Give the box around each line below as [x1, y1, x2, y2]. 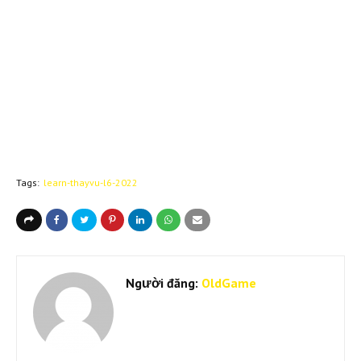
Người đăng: [126, 274, 198, 291]
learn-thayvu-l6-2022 [44, 176, 138, 189]
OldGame [198, 274, 256, 291]
